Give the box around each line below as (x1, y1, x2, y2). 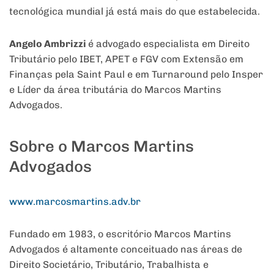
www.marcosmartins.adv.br (9, 195, 141, 207)
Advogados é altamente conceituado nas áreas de (9, 243, 242, 255)
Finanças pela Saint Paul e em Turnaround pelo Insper (9, 68, 263, 81)
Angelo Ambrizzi (9, 38, 88, 50)
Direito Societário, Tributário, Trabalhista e (9, 258, 209, 270)
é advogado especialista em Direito (88, 38, 250, 50)
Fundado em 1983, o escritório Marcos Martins (9, 228, 231, 240)
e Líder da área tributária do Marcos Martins (9, 84, 221, 96)
